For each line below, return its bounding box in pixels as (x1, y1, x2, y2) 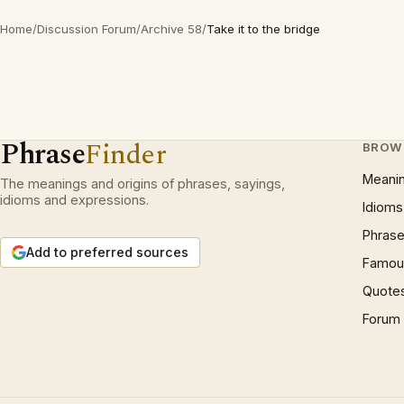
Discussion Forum (37, 22, 136, 36)
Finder (85, 133, 167, 176)
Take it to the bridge (207, 22, 320, 36)
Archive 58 (141, 22, 202, 36)
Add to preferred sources (26, 244, 188, 260)
